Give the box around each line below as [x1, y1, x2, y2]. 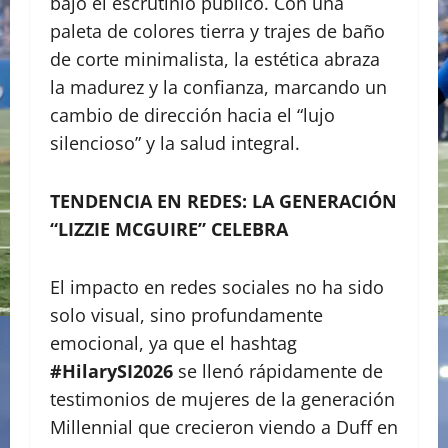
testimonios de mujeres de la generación [50, 386, 395, 411]
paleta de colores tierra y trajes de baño [50, 18, 385, 43]
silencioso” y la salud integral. [50, 130, 300, 155]
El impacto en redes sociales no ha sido [50, 274, 384, 299]
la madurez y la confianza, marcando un [50, 74, 387, 99]
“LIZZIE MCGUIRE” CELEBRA [50, 216, 288, 241]
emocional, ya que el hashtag [50, 330, 297, 355]
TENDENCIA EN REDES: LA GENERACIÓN [50, 188, 397, 213]
